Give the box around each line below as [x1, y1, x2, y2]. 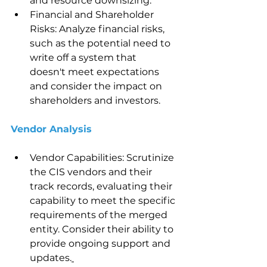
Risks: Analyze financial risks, [30, 23, 167, 35]
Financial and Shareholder [30, 9, 156, 20]
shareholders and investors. [30, 95, 160, 106]
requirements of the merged [30, 209, 170, 221]
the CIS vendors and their [30, 166, 154, 178]
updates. [30, 252, 72, 263]
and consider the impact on [30, 80, 164, 92]
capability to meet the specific [30, 195, 178, 206]
